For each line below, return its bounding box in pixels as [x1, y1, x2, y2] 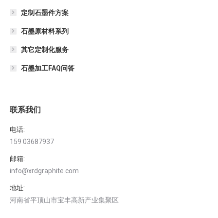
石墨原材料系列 [21, 27, 69, 35]
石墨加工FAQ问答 [21, 64, 74, 72]
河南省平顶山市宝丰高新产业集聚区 [10, 196, 119, 204]
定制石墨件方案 [21, 8, 69, 17]
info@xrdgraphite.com [10, 166, 79, 175]
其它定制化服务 [21, 45, 69, 54]
